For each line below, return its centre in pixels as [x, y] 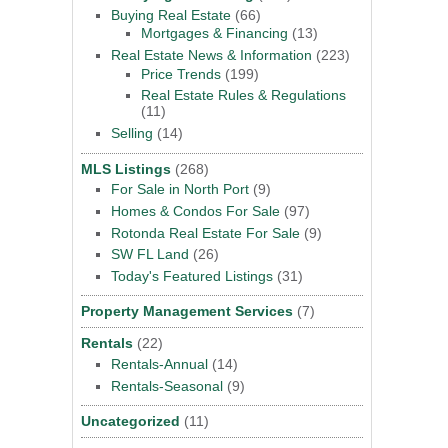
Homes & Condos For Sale [195, 210]
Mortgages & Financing [214, 33]
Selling [132, 132]
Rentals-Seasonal [167, 385]
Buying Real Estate [171, 14]
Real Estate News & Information [211, 54]
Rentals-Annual [159, 364]
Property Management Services [187, 311]
